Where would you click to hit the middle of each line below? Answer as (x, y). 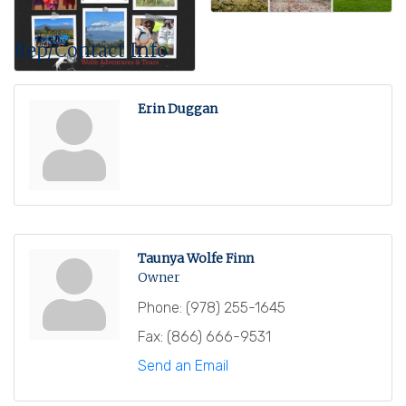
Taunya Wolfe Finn (196, 259)
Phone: (160, 308)
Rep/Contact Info (91, 51)
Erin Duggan (178, 109)
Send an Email (183, 366)
